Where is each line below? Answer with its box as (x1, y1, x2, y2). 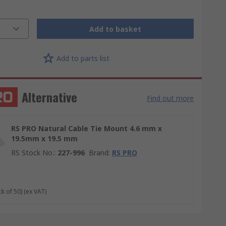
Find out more (147, 93, 194, 103)
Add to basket (89, 24, 141, 34)
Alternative (21, 88, 77, 106)
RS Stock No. (11, 148, 54, 157)
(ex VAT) (23, 187, 46, 196)
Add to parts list (56, 53, 109, 63)
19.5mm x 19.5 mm (11, 134, 78, 143)
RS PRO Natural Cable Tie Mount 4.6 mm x (11, 124, 162, 133)
